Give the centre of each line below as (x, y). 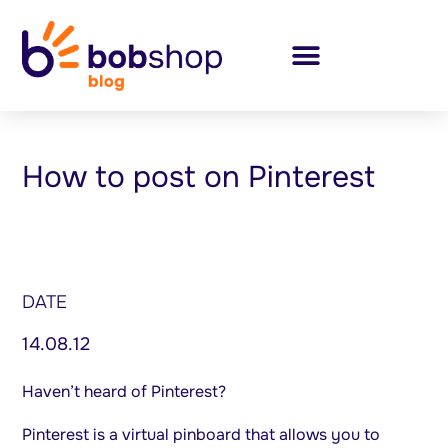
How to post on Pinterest (199, 177)
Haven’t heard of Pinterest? (124, 392)
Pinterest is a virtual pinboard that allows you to (201, 434)
